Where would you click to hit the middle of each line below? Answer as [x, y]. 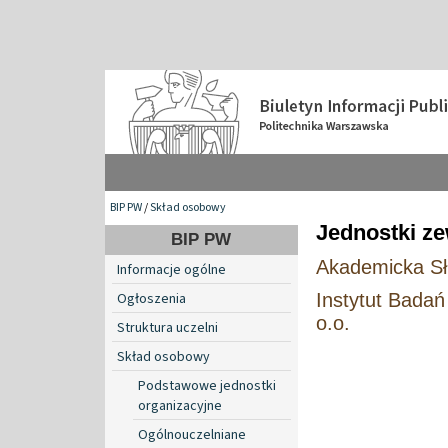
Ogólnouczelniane [192, 434]
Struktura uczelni [167, 327]
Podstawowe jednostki [207, 385]
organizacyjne [180, 405]
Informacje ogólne [171, 269]
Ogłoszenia [151, 298]
